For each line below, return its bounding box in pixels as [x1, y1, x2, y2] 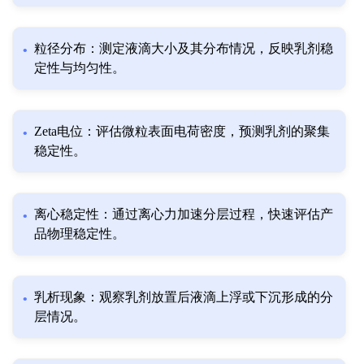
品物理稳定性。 [34, 227, 125, 241]
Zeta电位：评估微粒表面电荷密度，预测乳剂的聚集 [34, 124, 330, 139]
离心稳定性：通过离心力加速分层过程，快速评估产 [34, 207, 333, 222]
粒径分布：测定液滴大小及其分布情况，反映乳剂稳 [34, 41, 333, 56]
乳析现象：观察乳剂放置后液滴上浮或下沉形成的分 [34, 290, 333, 305]
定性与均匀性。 [34, 61, 125, 76]
